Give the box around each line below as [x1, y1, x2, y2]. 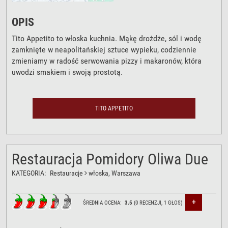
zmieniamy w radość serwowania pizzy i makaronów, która [12, 56, 202, 66]
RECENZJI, [138, 199, 164, 206]
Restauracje [50, 169, 83, 177]
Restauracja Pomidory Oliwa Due [12, 150, 209, 168]
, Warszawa [108, 169, 141, 177]
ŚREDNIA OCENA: [83, 199, 125, 206]
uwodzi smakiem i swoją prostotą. [12, 67, 123, 77]
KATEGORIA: [12, 169, 46, 177]
